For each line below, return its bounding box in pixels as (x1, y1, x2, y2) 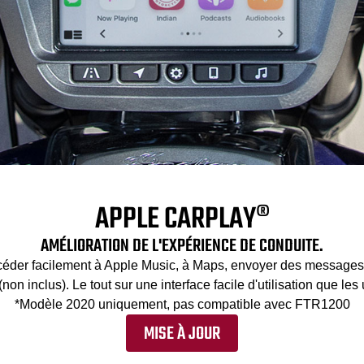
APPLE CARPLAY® (94, 197, 270, 244)
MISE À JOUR (144, 320, 220, 349)
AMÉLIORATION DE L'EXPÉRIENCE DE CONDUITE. (41, 232, 323, 261)
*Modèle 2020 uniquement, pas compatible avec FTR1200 (14, 297, 350, 312)
